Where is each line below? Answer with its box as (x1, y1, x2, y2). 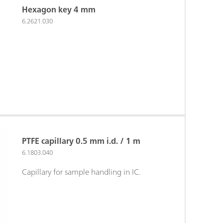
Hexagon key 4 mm (21, 2, 96, 16)
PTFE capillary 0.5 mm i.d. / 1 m (21, 133, 140, 148)
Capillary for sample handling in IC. (21, 164, 141, 179)
